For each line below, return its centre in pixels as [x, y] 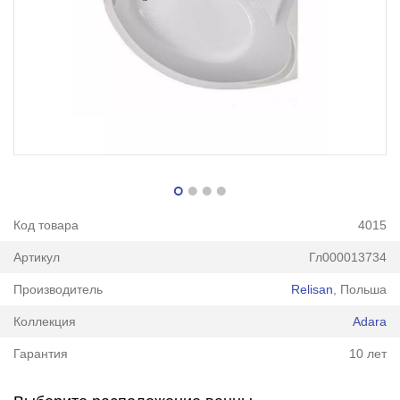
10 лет [368, 353]
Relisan [312, 289]
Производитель [58, 289]
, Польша [360, 289]
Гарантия [40, 353]
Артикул [36, 257]
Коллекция [44, 321]
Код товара [46, 225]
